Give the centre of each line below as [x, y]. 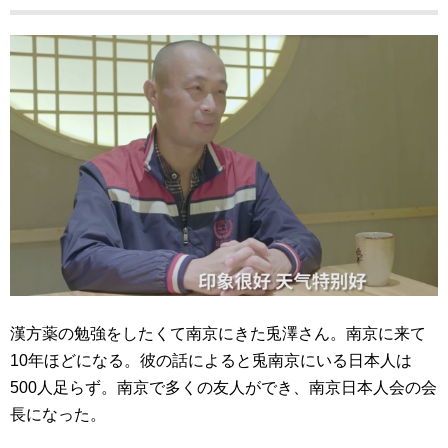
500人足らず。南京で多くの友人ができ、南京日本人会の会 [223, 388]
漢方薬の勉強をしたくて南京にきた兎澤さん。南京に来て [218, 334]
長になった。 [58, 415]
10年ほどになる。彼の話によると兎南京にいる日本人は [211, 361]
